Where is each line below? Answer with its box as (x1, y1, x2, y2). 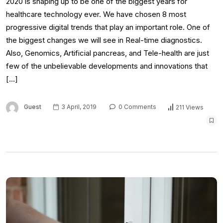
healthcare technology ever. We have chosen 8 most (6, 9, 186, 19)
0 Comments (117, 103, 156, 111)
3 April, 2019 (60, 103, 97, 111)
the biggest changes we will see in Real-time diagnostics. (6, 35, 202, 45)
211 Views (176, 103, 204, 111)
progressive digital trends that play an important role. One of (6, 22, 210, 32)
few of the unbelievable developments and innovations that (6, 61, 208, 71)
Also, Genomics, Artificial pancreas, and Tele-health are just (6, 48, 209, 58)
